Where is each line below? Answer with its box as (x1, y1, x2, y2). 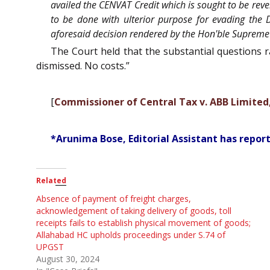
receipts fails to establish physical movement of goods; (36, 216, 251, 228)
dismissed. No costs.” (36, 58, 130, 72)
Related (36, 175, 66, 186)
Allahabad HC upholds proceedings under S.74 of (36, 228, 225, 240)
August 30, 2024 (36, 253, 99, 265)
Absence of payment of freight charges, (36, 192, 191, 204)
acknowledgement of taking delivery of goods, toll (36, 204, 231, 216)
